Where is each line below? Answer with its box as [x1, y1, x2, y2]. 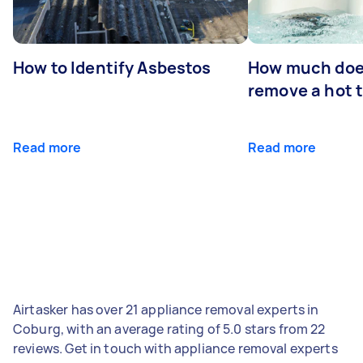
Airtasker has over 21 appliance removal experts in [13, 300, 319, 318]
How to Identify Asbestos [13, 56, 211, 79]
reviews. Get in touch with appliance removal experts [13, 339, 338, 357]
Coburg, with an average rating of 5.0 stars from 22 [13, 319, 326, 338]
